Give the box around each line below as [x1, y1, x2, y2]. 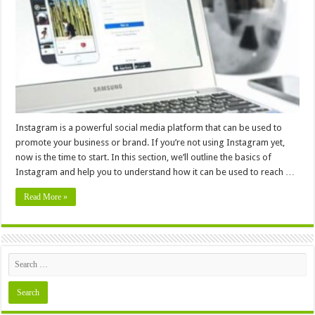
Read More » [24, 191, 68, 202]
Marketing [198, 36, 234, 46]
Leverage [198, 18, 229, 27]
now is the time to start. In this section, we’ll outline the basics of [15, 151, 272, 162]
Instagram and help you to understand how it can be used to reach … [15, 166, 295, 177]
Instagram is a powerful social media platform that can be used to [15, 122, 283, 133]
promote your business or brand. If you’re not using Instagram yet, [15, 136, 285, 148]
